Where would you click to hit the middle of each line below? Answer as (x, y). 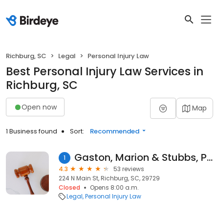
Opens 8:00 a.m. (114, 187)
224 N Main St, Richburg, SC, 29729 (109, 178)
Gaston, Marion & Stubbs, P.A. (209, 157)
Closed (69, 187)
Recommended (115, 131)
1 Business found (32, 131)
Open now (39, 107)
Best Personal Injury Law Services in (105, 71)
